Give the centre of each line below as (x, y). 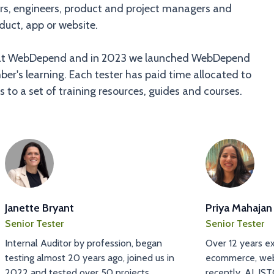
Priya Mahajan (239, 208)
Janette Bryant (39, 208)
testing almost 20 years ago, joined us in (89, 258)
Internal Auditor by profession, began (83, 243)
